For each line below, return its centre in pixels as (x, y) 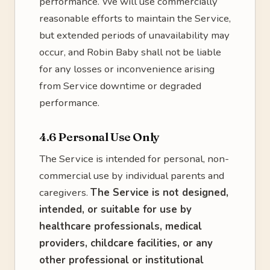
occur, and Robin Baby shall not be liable (130, 52)
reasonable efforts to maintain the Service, (135, 18)
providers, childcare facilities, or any (126, 243)
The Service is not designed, (159, 193)
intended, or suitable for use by (115, 209)
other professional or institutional (121, 260)
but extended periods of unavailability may (134, 35)
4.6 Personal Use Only (99, 137)
